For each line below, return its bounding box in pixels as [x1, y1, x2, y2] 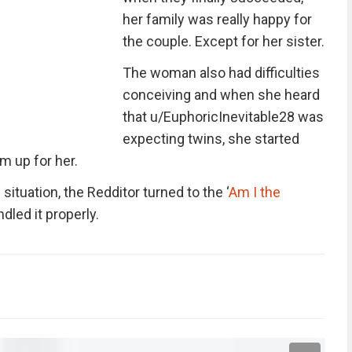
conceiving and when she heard [122, 86, 320, 103]
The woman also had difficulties [122, 64, 320, 81]
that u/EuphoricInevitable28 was [122, 108, 324, 125]
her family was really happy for [122, 11, 312, 27]
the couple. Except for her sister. [122, 33, 324, 49]
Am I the [228, 184, 280, 200]
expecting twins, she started [122, 130, 299, 147]
